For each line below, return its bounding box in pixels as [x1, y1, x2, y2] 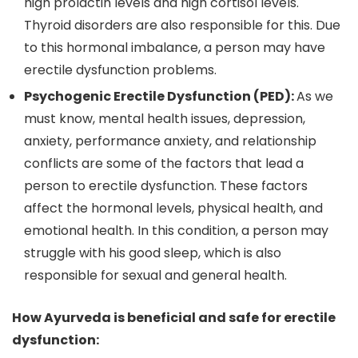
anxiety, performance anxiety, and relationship [24, 132, 316, 151]
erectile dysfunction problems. [24, 61, 217, 80]
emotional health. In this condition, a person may [24, 221, 328, 241]
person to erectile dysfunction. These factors [24, 177, 308, 196]
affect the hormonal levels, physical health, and [24, 199, 323, 218]
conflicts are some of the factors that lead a [24, 154, 304, 173]
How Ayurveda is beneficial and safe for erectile [12, 308, 336, 328]
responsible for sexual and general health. [24, 266, 287, 285]
